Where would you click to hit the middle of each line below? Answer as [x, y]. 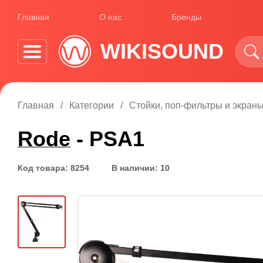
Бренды [186, 17]
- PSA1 [107, 139]
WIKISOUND [162, 51]
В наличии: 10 [141, 168]
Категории [92, 105]
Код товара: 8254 [53, 168]
